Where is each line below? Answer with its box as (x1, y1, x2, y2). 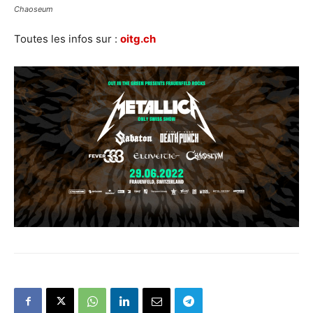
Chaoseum (14, 4, 53, 15)
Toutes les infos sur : (14, 32, 120, 46)
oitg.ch (120, 32, 156, 46)
